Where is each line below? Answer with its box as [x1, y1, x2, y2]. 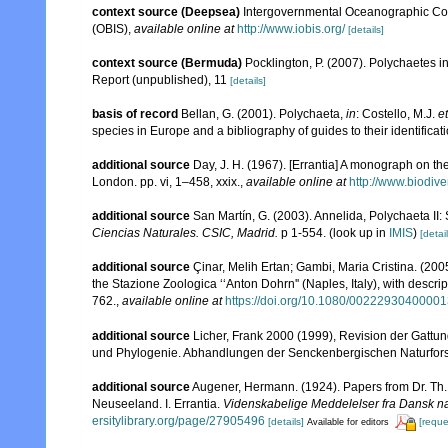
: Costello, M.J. [356, 106, 438, 121]
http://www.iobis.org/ [237, 21, 345, 36]
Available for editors [307, 417, 389, 428]
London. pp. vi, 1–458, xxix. [92, 174, 240, 189]
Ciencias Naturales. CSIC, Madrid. [92, 225, 278, 240]
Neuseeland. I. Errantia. [92, 397, 223, 412]
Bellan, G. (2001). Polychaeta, [181, 106, 346, 121]
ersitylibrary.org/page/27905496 [92, 414, 265, 429]
